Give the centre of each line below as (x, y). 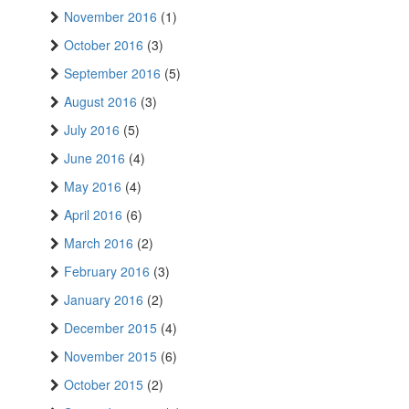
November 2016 (110, 17)
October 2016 (104, 45)
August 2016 (100, 102)
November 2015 (110, 357)
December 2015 (110, 328)
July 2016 (92, 130)
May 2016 (93, 187)
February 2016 (107, 272)
